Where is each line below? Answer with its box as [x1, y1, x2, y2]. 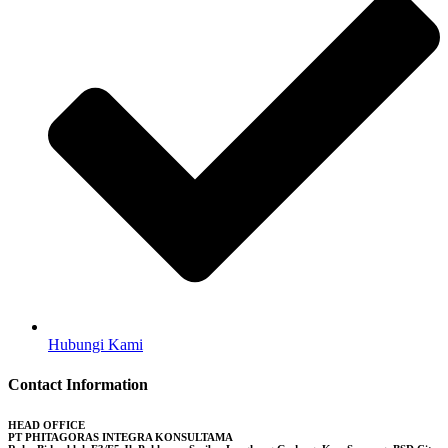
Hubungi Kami [48, 336, 143, 354]
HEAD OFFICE [8, 418, 85, 431]
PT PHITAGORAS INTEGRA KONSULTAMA [8, 430, 233, 443]
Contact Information [8, 375, 148, 393]
